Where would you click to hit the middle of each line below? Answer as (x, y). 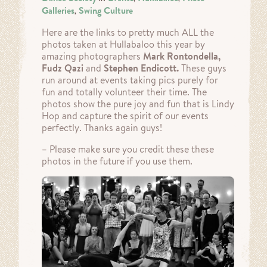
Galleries (58, 10)
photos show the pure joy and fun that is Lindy (138, 103)
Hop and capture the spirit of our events (125, 115)
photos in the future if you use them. (117, 161)
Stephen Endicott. (142, 68)
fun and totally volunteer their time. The (124, 91)
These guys (204, 68)
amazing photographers (92, 56)
